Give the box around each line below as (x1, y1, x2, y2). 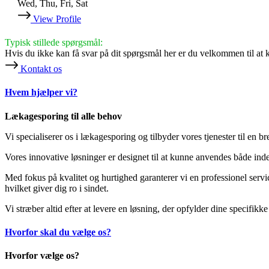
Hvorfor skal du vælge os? (5, 226, 111, 237)
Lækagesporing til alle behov (5, 110, 122, 121)
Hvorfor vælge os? (5, 250, 79, 261)
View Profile (33, 14, 81, 25)
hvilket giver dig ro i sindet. (5, 183, 109, 193)
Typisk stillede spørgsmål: (5, 37, 103, 48)
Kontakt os (20, 64, 62, 74)
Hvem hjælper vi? (5, 87, 77, 98)
